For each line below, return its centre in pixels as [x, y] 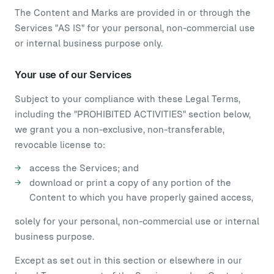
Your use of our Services [73, 75]
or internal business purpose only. [89, 43]
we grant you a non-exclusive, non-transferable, [120, 129]
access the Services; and [84, 168]
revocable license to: [60, 145]
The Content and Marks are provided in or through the [133, 13]
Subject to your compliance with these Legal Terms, [128, 99]
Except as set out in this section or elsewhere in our [128, 260]
